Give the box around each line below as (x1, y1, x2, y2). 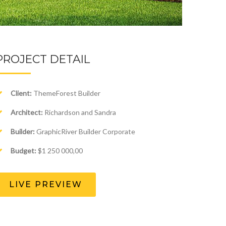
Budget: (11, 146, 36, 155)
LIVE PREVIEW (9, 180, 83, 190)
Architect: (11, 108, 43, 117)
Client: (11, 89, 32, 97)
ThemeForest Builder (32, 89, 100, 97)
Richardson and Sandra (43, 108, 116, 117)
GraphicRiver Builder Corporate (35, 127, 135, 136)
